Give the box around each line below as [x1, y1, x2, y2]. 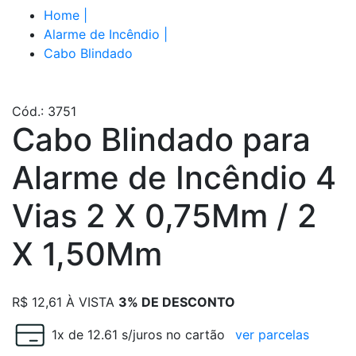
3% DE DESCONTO [118, 293, 235, 310]
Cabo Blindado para [12, 119, 311, 159]
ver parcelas [235, 326, 309, 342]
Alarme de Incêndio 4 [12, 157, 336, 197]
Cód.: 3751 [12, 103, 76, 119]
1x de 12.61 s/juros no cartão [48, 326, 229, 342]
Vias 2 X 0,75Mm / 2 [12, 195, 317, 235]
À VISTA [66, 293, 114, 310]
